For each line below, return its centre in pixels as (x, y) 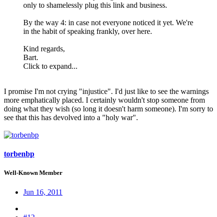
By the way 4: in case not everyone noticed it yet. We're (108, 23)
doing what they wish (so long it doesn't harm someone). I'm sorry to (108, 109)
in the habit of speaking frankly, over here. (88, 31)
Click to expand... (50, 66)
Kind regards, (44, 49)
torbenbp (19, 154)
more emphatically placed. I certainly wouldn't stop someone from (104, 100)
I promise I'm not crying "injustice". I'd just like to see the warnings (106, 92)
